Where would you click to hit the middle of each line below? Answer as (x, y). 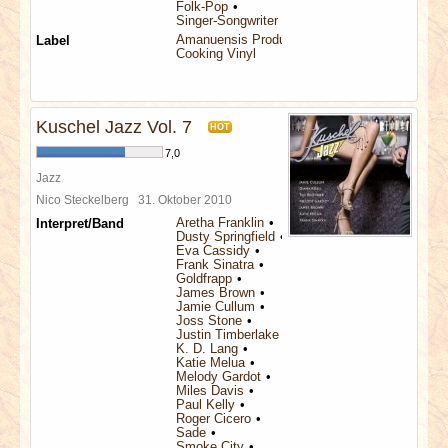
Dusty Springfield (225, 236)
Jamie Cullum (215, 306)
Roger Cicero (213, 418)
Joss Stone (209, 320)
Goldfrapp (204, 278)
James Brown (215, 292)
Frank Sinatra (215, 264)
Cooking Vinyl (216, 53)
